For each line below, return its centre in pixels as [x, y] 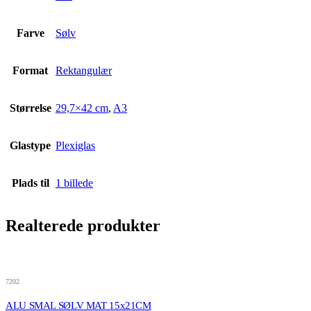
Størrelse [30, 108]
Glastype [30, 146]
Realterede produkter [83, 226]
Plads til [30, 183]
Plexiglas [75, 146]
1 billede [74, 183]
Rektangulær [84, 71]
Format [30, 71]
